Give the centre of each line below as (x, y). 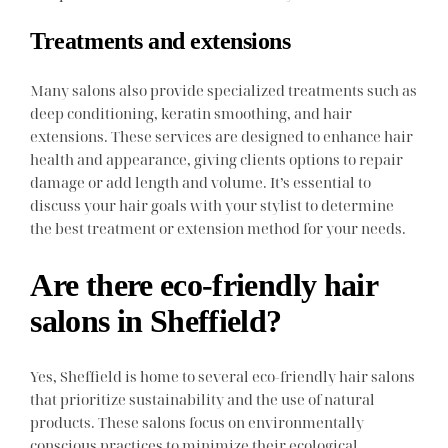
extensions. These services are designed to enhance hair (222, 136)
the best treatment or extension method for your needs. (218, 228)
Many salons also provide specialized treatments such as (224, 90)
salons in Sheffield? (156, 320)
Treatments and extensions (160, 40)
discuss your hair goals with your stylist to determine (212, 205)
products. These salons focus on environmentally (197, 422)
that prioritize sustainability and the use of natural (203, 399)
